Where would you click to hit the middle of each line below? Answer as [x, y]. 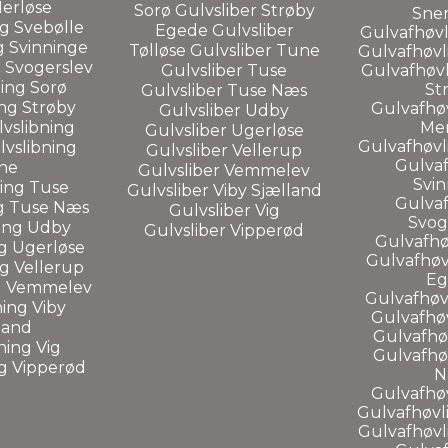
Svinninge [48, 47]
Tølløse [159, 50]
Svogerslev [48, 67]
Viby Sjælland [267, 190]
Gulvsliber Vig [224, 210]
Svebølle [48, 27]
